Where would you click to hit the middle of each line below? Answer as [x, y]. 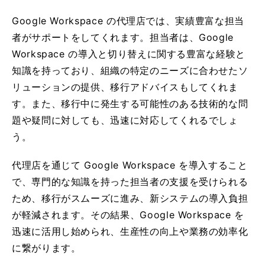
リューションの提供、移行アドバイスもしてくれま [125, 87]
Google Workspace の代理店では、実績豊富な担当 [128, 20]
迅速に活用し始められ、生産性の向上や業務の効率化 [130, 231]
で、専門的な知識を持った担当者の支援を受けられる [130, 181]
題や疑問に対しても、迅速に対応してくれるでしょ [125, 120]
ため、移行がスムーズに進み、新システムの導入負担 [130, 198]
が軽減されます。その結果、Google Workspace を [128, 214]
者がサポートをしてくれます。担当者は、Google [123, 37]
